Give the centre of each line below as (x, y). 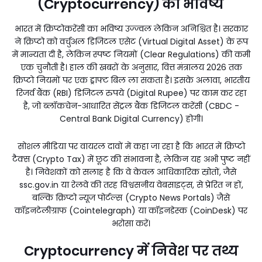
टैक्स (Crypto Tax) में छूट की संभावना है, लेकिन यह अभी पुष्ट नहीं (131, 159)
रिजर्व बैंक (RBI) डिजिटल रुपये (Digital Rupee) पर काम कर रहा (131, 93)
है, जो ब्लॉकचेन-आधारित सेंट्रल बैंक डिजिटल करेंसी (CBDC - (131, 106)
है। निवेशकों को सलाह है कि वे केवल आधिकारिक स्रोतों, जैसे (131, 172)
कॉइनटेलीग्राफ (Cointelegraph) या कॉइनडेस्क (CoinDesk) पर (131, 210)
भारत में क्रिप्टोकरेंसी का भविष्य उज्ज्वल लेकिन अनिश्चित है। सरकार (131, 28)
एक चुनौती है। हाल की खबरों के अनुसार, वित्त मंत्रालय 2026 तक (131, 67)
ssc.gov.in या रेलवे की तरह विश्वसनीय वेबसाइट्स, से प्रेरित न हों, (131, 185)
